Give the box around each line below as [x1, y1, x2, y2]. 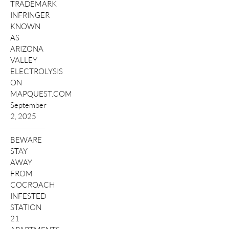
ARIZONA [10, 44, 43, 54]
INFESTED [10, 191, 46, 200]
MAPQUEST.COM [10, 89, 72, 99]
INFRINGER [10, 10, 50, 20]
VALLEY [10, 55, 37, 65]
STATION [10, 202, 41, 212]
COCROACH [10, 179, 55, 189]
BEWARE [10, 134, 42, 144]
